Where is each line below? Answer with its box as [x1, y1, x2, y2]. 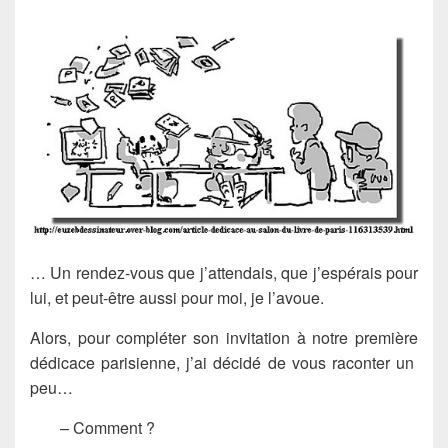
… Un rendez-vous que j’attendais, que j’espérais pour [30, 261, 418, 285]
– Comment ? [60, 416, 155, 440]
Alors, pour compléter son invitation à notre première [30, 326, 418, 350]
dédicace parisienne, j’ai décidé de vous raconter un [30, 351, 418, 375]
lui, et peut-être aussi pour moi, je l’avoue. [30, 286, 324, 310]
